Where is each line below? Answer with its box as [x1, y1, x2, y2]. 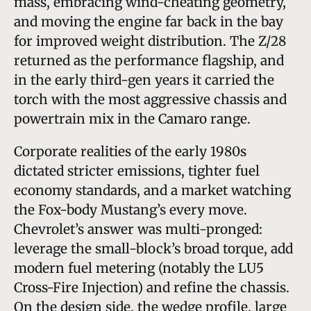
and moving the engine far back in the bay [14, 12, 283, 30]
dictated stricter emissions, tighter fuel [14, 162, 260, 179]
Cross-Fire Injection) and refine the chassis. [14, 278, 289, 296]
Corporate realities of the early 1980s [14, 142, 246, 160]
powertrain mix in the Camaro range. [14, 110, 251, 127]
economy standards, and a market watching [14, 181, 291, 199]
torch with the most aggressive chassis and [14, 90, 287, 108]
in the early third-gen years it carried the [14, 71, 274, 88]
